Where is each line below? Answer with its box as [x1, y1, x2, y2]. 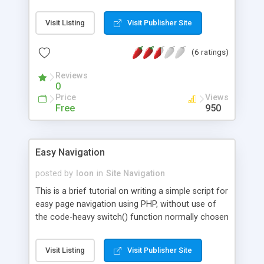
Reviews [55, 70, 88, 81]
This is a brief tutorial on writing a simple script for [35, 186, 228, 196]
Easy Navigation [35, 146, 105, 158]
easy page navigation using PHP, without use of [35, 199, 216, 209]
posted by [35, 168, 73, 179]
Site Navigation [106, 168, 165, 179]
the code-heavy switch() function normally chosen [35, 212, 229, 222]
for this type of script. [35, 225, 118, 235]
